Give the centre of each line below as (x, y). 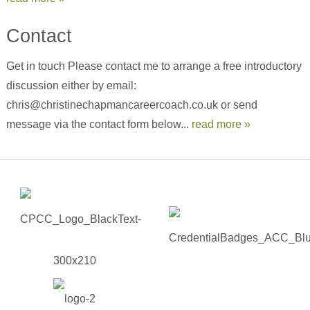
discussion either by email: (72, 85)
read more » (221, 124)
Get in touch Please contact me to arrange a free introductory (154, 66)
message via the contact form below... (99, 124)
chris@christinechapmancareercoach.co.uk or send (131, 105)
